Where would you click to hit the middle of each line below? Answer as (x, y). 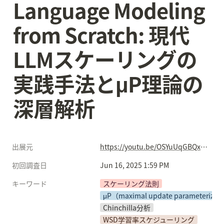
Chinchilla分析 (127, 207)
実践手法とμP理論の (108, 83)
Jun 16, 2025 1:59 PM (134, 165)
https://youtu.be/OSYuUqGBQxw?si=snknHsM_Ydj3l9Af (204, 146)
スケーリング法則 (131, 183)
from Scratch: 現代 (101, 34)
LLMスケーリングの (105, 59)
